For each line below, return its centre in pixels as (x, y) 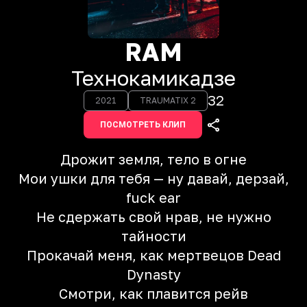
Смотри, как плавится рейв (153, 293)
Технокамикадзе (153, 78)
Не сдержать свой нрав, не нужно (153, 217)
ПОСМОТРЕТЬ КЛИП (143, 125)
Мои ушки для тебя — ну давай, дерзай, (153, 178)
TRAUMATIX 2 (168, 100)
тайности (153, 236)
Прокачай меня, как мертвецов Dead (153, 255)
